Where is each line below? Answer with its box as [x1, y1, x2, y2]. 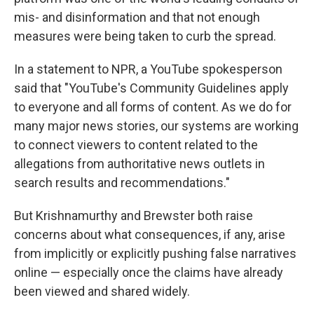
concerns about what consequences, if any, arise [14, 226, 285, 242]
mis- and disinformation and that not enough [14, 9, 260, 25]
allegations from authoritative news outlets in [14, 156, 265, 171]
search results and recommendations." [14, 175, 230, 190]
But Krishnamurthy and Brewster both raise [14, 207, 253, 223]
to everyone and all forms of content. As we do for [14, 99, 292, 114]
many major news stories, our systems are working [14, 118, 299, 133]
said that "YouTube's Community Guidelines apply [14, 80, 289, 95]
